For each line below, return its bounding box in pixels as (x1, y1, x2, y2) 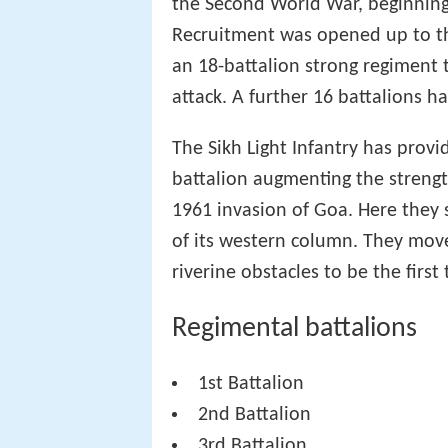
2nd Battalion (198, 405, 312, 426)
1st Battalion (198, 374, 305, 395)
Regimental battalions (172, 315, 417, 344)
